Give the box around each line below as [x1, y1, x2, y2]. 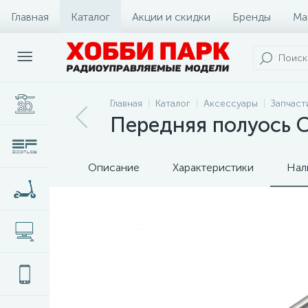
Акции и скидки [132, 10, 210, 23]
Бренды [232, 10, 271, 23]
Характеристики [173, 161, 254, 174]
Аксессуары [203, 98, 258, 109]
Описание [88, 161, 140, 174]
